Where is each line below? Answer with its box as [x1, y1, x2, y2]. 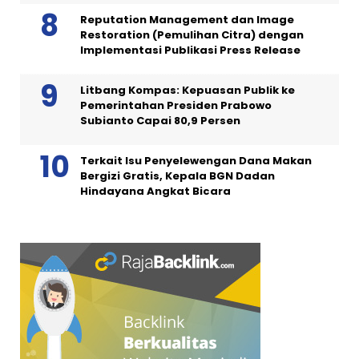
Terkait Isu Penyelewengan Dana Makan [80, 152, 312, 168]
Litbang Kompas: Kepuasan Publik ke [80, 82, 295, 98]
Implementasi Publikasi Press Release [80, 42, 301, 58]
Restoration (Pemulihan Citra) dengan [80, 26, 304, 42]
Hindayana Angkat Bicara [80, 183, 231, 199]
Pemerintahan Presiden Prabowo [80, 97, 272, 113]
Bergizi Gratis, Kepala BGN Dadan [80, 167, 275, 184]
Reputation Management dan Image [80, 11, 294, 27]
